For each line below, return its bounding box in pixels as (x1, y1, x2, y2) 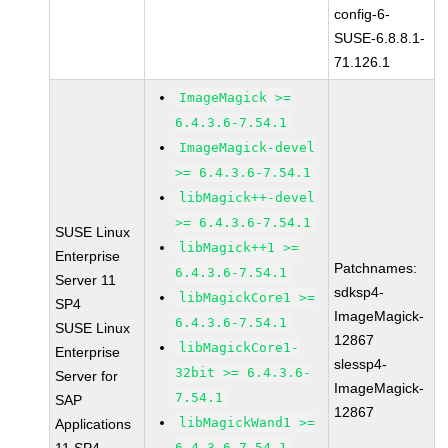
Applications (55, 416, 132, 432)
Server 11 (55, 272, 117, 288)
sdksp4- (334, 284, 385, 300)
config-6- (334, 6, 391, 22)
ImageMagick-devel (179, 140, 316, 155)
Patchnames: (334, 260, 418, 276)
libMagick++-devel (179, 190, 316, 205)
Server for (55, 368, 119, 384)
